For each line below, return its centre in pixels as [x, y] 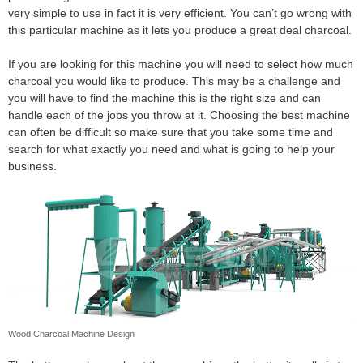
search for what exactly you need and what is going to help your [171, 149]
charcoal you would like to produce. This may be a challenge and [174, 81]
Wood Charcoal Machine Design [71, 333]
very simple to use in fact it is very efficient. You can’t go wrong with [180, 13]
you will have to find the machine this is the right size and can [164, 98]
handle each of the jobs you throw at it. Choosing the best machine [179, 115]
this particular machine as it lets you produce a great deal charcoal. [180, 30]
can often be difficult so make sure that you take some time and [171, 132]
